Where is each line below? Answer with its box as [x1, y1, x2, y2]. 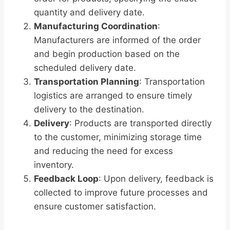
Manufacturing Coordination [34, 21, 158, 32]
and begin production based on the [34, 49, 180, 60]
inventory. [34, 160, 74, 170]
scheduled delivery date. [34, 63, 136, 73]
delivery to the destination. [34, 104, 144, 115]
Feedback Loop [34, 174, 99, 184]
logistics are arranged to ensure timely [34, 90, 192, 101]
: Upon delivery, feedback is [99, 174, 214, 184]
